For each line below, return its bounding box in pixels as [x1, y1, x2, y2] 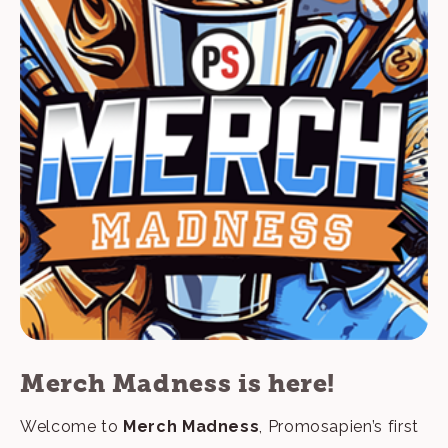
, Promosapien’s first [259, 416, 419, 436]
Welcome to [20, 416, 124, 436]
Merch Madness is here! [20, 368, 336, 398]
